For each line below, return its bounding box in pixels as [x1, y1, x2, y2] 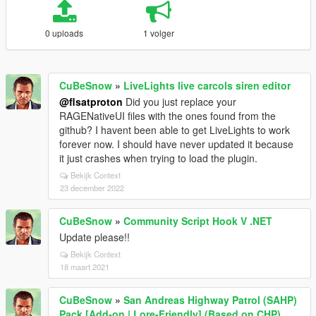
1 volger [142, 27, 174, 39]
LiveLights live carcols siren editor [123, 78, 291, 92]
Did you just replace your [123, 95, 236, 109]
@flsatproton [59, 95, 123, 109]
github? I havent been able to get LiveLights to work [59, 123, 290, 137]
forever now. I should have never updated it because [59, 137, 293, 151]
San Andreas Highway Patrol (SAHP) [123, 293, 297, 307]
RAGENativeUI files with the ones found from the [59, 109, 276, 123]
